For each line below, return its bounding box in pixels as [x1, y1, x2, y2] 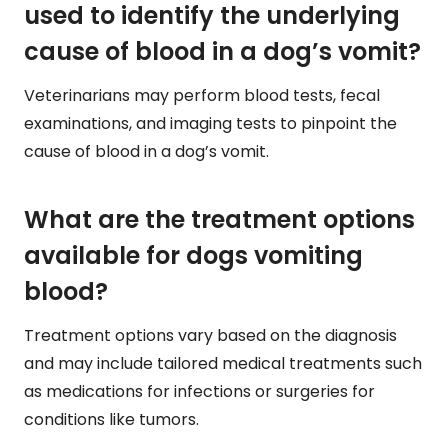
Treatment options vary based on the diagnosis [24, 324, 397, 348]
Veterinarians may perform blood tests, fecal [24, 84, 380, 108]
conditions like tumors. [24, 408, 199, 432]
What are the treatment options [24, 203, 415, 237]
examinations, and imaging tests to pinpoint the [24, 112, 397, 136]
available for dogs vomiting [24, 239, 363, 273]
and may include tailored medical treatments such [24, 352, 422, 376]
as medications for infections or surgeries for [24, 380, 375, 404]
